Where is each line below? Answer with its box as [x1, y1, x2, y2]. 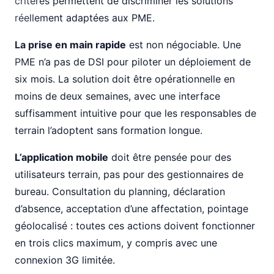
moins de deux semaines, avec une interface [15, 90, 220, 102]
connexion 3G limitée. [15, 254, 115, 266]
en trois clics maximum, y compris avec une [15, 237, 217, 249]
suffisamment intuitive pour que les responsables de [15, 107, 256, 119]
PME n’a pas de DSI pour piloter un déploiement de [15, 56, 251, 68]
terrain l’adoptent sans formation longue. [15, 124, 202, 136]
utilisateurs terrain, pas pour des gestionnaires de [15, 168, 243, 180]
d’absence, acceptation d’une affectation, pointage [15, 202, 248, 215]
